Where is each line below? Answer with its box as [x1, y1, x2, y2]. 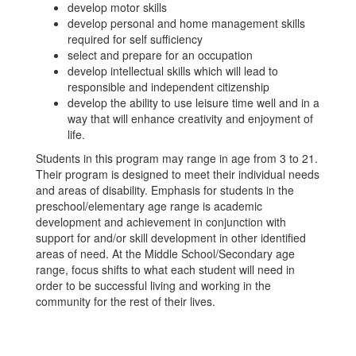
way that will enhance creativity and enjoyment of [68, 110, 313, 126]
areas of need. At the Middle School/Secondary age [36, 246, 295, 261]
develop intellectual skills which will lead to [68, 63, 278, 79]
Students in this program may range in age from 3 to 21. [36, 150, 318, 166]
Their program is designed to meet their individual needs [36, 166, 319, 182]
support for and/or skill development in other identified [36, 230, 306, 246]
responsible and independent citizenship [68, 79, 269, 95]
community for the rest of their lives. [36, 293, 215, 309]
